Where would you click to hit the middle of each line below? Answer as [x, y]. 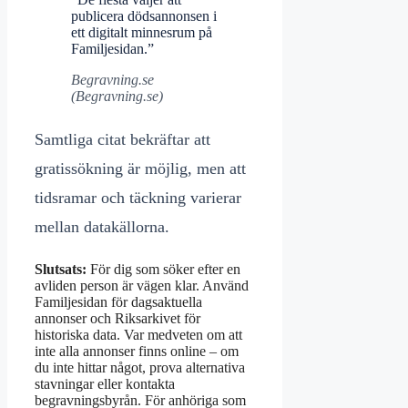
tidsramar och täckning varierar [138, 198]
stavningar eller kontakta [105, 384]
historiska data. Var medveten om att [138, 335]
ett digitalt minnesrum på [142, 33]
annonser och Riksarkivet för [117, 319]
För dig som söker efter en [163, 270]
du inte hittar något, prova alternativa [140, 368]
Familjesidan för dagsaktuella [118, 302]
